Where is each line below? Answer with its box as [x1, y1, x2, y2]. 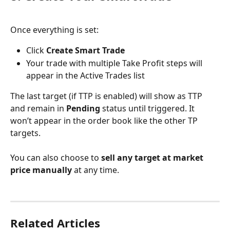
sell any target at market [101, 152, 205, 163]
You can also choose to [10, 152, 101, 163]
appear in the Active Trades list [26, 69, 145, 81]
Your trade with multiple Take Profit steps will [26, 57, 204, 69]
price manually [10, 164, 72, 176]
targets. [10, 127, 41, 139]
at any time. [72, 164, 119, 176]
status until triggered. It [100, 102, 197, 114]
